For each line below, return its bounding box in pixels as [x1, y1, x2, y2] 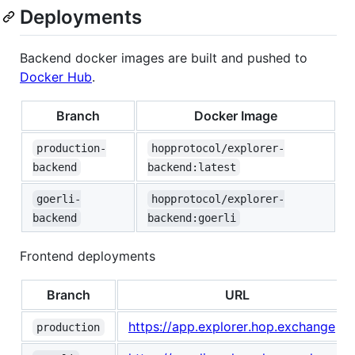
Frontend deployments [20, 248, 155, 265]
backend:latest [147, 161, 236, 174]
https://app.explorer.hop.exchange [128, 319, 335, 335]
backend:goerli [147, 212, 236, 225]
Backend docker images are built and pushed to [20, 50, 307, 67]
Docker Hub [20, 69, 92, 86]
